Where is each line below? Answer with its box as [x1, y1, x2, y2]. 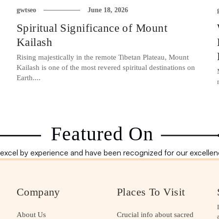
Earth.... [16, 74, 41, 82]
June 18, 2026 [87, 6, 128, 14]
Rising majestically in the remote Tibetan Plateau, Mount [16, 53, 189, 62]
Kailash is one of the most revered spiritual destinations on [16, 64, 195, 72]
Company [16, 186, 60, 198]
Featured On [51, 123, 153, 145]
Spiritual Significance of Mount [16, 22, 168, 35]
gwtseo [16, 6, 36, 14]
